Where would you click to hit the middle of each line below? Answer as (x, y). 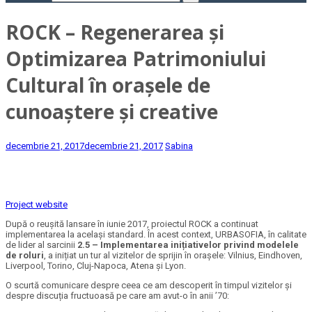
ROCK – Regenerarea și (115, 32)
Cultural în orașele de (108, 85)
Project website (37, 205)
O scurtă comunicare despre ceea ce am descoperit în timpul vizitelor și (149, 286)
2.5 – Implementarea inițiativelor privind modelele (188, 245)
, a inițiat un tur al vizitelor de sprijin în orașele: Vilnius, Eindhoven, (173, 256)
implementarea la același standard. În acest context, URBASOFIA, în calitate (156, 235)
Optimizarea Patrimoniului (136, 59)
